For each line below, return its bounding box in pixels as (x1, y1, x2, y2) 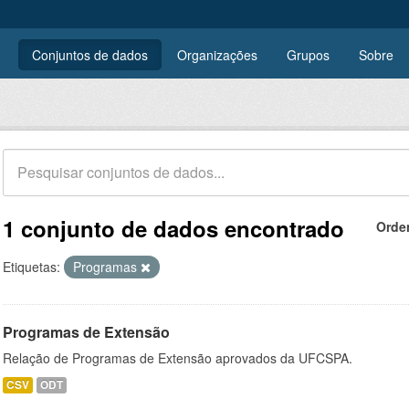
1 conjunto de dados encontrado (3, 213, 344, 244)
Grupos (287, 46, 330, 64)
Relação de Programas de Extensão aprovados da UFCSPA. (3, 349, 352, 367)
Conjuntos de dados (32, 46, 148, 64)
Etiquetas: (3, 257, 60, 276)
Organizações (177, 46, 257, 64)
